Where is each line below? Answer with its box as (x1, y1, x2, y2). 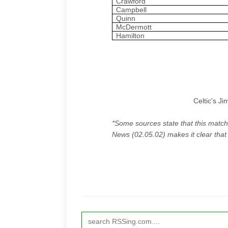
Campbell (116, 5, 147, 14)
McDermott (116, 22, 152, 31)
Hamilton (116, 31, 145, 40)
